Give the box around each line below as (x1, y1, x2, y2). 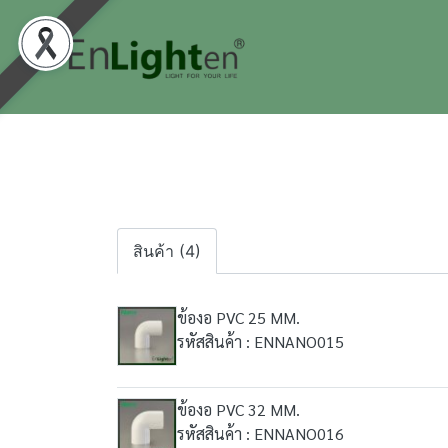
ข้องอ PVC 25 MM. (177, 307, 300, 328)
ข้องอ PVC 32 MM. (177, 399, 300, 420)
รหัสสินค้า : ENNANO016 (177, 423, 344, 444)
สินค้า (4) (133, 241, 201, 261)
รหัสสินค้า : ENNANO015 (177, 331, 344, 352)
